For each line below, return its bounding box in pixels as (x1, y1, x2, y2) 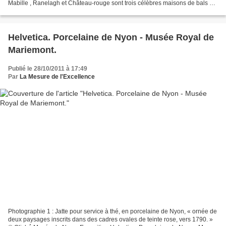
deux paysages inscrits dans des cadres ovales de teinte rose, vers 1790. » (8, 216, 213, 223)
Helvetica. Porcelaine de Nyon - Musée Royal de (8, 32, 214, 42)
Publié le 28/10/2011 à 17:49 (8, 65, 87, 72)
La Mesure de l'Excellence (20, 73, 95, 80)
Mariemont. (8, 44, 56, 55)
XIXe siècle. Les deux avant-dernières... (8, 7, 117, 15)
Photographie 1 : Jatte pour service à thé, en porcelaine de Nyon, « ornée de (8, 208, 217, 215)
